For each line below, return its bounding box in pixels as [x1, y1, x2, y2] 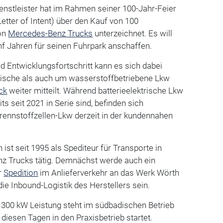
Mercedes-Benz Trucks [8, 28, 93, 38]
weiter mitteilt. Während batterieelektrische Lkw [7, 85, 184, 96]
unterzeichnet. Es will [93, 28, 173, 38]
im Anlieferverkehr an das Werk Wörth [38, 167, 180, 178]
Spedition [3, 167, 38, 178]
